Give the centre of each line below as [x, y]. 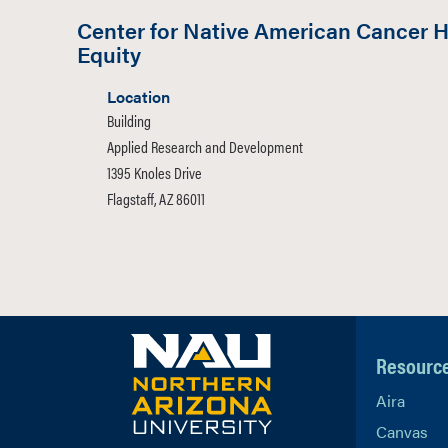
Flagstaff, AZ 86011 [156, 199]
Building [129, 121]
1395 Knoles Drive [154, 173]
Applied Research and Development [205, 147]
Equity [109, 54]
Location [138, 97]
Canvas [401, 432]
